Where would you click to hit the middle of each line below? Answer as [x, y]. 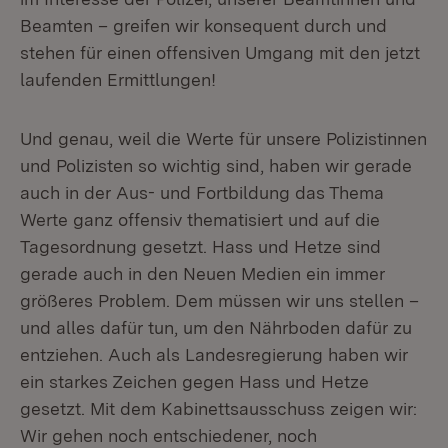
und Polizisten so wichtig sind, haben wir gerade [216, 165]
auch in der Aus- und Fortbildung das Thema [202, 192]
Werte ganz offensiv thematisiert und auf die [200, 219]
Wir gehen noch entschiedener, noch [168, 435]
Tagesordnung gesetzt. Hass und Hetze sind [200, 246]
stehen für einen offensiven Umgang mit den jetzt [220, 52]
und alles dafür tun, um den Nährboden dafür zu [216, 327]
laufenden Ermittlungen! [118, 79]
